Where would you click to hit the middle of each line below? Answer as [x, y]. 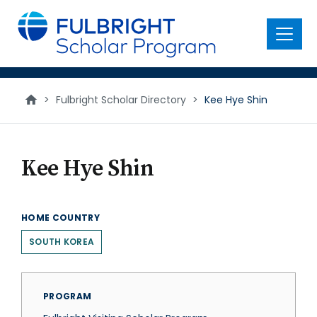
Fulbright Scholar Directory [121, 100]
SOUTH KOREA [62, 242]
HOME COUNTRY [61, 218]
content [33, 28]
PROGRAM [68, 296]
